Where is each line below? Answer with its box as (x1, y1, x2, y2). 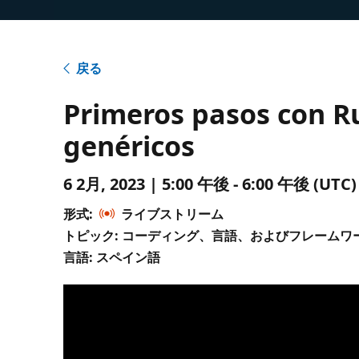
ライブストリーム (121, 204, 224, 223)
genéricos (63, 127, 196, 164)
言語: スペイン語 (63, 248, 161, 266)
